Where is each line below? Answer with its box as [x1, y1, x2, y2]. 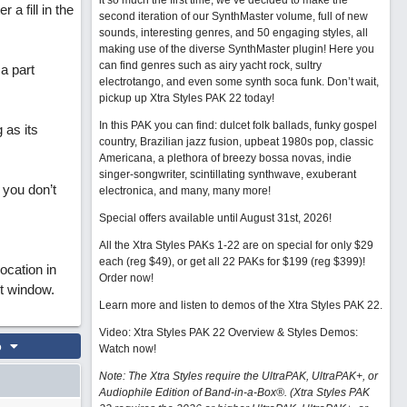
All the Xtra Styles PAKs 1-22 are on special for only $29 [98, 239, 373, 252]
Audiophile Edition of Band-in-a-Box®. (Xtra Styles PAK [98, 386, 370, 399]
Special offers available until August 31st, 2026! [98, 212, 332, 224]
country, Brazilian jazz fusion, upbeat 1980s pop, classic [98, 135, 373, 148]
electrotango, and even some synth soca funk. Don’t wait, [98, 75, 379, 88]
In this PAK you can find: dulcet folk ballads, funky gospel [98, 119, 377, 132]
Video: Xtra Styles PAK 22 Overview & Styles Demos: [98, 326, 358, 339]
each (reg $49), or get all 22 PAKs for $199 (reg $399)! [98, 255, 365, 268]
